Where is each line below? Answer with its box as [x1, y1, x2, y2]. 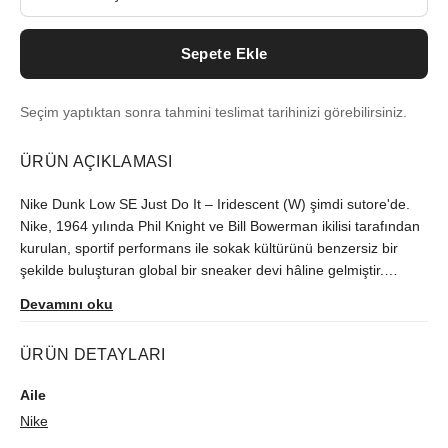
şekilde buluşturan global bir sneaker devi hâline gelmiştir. [20, 262, 384, 278]
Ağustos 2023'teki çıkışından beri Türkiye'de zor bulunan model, [20, 284, 425, 300]
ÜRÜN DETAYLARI [20, 345, 166, 363]
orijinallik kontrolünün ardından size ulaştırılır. [20, 306, 305, 322]
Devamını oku [20, 296, 113, 312]
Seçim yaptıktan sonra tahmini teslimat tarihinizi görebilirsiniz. [20, 105, 407, 120]
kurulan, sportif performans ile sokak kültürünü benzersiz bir [20, 240, 398, 256]
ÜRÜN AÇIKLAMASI [20, 153, 173, 170]
